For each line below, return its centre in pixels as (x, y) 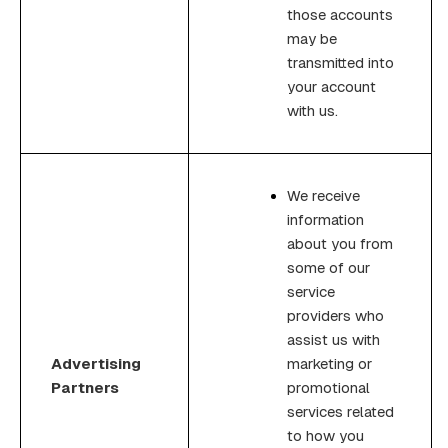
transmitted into (340, 62)
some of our (328, 267)
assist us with (333, 339)
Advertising (96, 363)
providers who (335, 315)
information (325, 219)
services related (340, 411)
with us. (312, 110)
